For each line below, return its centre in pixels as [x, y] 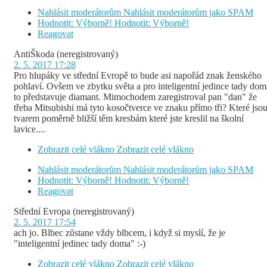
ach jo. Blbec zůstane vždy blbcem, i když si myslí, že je [119, 233]
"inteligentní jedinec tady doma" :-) [80, 244]
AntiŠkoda [34, 54]
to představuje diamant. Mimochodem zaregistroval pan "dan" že [135, 97]
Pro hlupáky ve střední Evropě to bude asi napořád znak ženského [138, 76]
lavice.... [30, 129]
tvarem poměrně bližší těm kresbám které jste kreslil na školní [129, 119]
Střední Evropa [42, 212]
